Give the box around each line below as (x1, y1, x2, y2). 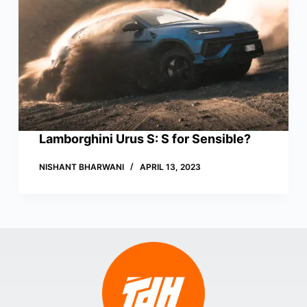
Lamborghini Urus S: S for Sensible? (38, 132, 251, 147)
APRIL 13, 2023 (139, 162, 201, 173)
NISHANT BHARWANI (38, 162, 124, 173)
